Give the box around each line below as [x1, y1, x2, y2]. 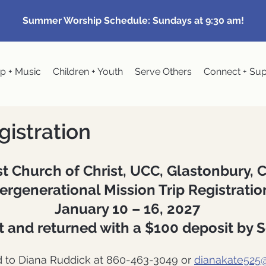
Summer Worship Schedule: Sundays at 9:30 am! [23, 15, 245, 26]
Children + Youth [53, 66, 123, 77]
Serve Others [135, 66, 192, 77]
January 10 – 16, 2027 [54, 200, 200, 217]
